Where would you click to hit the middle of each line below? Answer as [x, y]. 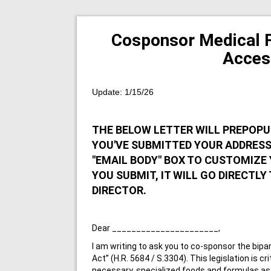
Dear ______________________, [156, 228]
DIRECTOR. [120, 190]
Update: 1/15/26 [123, 92]
